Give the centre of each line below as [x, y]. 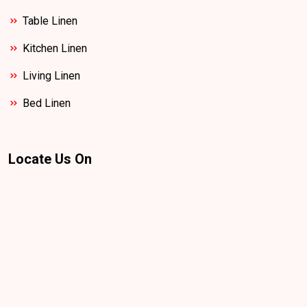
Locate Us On [50, 159]
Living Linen [51, 76]
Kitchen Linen [55, 48]
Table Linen [50, 21]
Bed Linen [47, 103]
